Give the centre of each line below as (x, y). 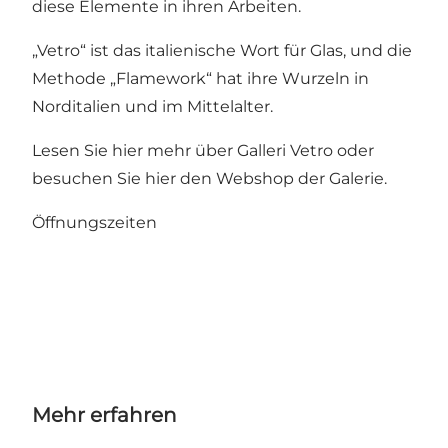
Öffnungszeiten (94, 223)
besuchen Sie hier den (124, 179)
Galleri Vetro (285, 151)
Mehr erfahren (104, 415)
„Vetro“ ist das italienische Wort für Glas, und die (222, 51)
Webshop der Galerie (300, 179)
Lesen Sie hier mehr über (134, 151)
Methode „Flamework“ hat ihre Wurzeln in (200, 79)
